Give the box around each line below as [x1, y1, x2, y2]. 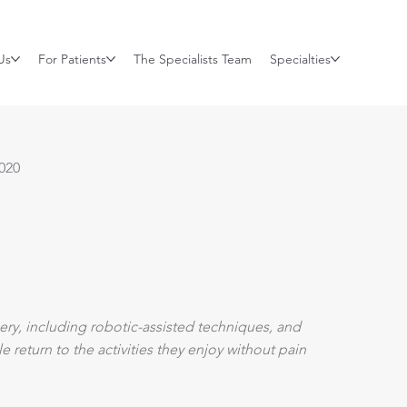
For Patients [38, 51, 107, 68]
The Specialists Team [134, 51, 253, 68]
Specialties [270, 51, 332, 68]
